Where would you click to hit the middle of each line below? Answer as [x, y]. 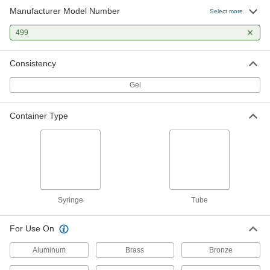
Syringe [71, 200]
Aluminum [49, 250]
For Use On [32, 228]
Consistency [33, 63]
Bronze [221, 250]
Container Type [39, 116]
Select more [226, 11]
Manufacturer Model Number [65, 11]
